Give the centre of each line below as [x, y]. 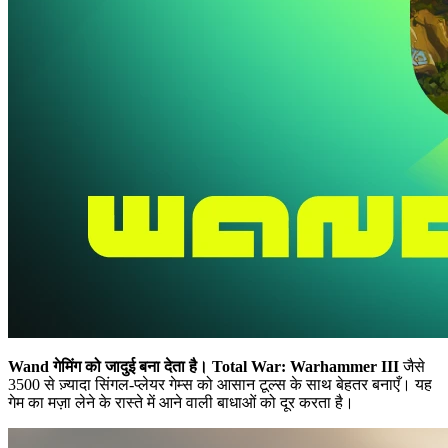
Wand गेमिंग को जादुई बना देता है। [108, 366]
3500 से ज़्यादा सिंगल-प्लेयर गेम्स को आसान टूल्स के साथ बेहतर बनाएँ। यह [220, 384]
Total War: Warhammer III [305, 366]
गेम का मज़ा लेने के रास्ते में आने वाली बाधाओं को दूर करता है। [181, 402]
